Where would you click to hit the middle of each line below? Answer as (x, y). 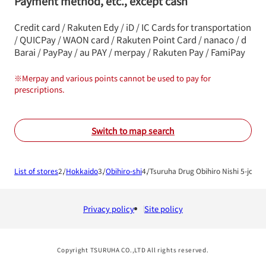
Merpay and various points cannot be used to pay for (116, 78)
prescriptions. (39, 90)
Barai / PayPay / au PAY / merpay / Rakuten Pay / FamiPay (130, 52)
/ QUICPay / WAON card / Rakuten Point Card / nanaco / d (130, 40)
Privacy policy (109, 209)
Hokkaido (82, 171)
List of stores (36, 171)
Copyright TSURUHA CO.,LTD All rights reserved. (133, 250)
